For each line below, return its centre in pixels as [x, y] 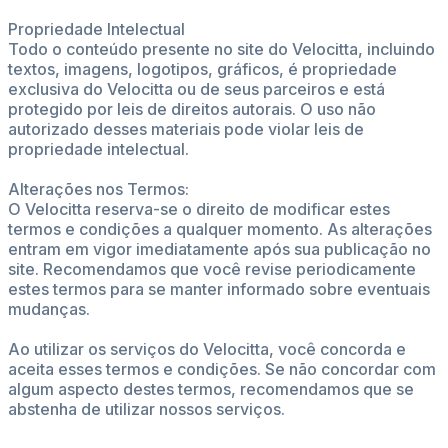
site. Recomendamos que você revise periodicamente [212, 269]
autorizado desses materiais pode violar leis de [186, 129]
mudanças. [49, 309]
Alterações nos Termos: [98, 189]
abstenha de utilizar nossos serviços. [146, 409]
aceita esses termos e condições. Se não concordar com [222, 369]
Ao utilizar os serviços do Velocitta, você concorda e [207, 349]
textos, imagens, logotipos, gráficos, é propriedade [202, 69]
